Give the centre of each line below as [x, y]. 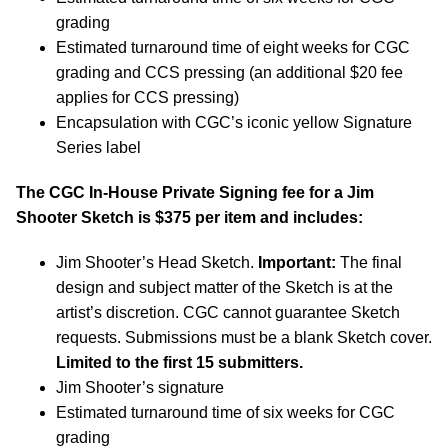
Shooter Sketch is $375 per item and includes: [189, 217]
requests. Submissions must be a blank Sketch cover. [244, 337]
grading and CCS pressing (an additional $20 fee [229, 72]
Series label [98, 147]
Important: [297, 262]
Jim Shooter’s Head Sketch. [157, 262]
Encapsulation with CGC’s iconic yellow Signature [234, 122]
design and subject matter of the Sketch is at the [224, 287]
